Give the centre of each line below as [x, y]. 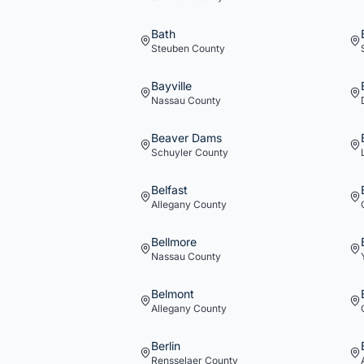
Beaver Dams [186, 138]
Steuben [170, 48]
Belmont [173, 294]
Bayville [171, 86]
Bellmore [174, 242]
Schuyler [172, 152]
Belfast [169, 190]
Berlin [166, 346]
